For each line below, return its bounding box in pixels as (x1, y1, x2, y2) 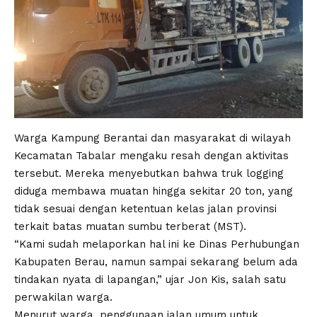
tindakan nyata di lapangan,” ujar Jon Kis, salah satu (14, 272, 286, 286)
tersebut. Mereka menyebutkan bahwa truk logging (14, 166, 284, 180)
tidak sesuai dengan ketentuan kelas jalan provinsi (14, 202, 277, 215)
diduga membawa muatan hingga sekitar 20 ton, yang (14, 184, 293, 197)
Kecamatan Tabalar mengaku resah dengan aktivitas (14, 149, 289, 162)
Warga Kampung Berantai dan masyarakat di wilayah (14, 131, 291, 144)
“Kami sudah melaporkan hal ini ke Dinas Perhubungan (14, 237, 299, 250)
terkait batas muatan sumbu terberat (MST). (14, 219, 246, 233)
